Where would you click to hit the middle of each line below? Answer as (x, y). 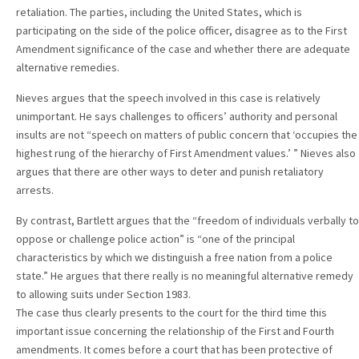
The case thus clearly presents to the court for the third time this (171, 313)
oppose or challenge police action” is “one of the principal (155, 239)
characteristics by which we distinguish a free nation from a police (174, 257)
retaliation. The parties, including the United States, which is (159, 12)
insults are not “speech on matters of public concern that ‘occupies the (187, 135)
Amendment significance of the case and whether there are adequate (183, 49)
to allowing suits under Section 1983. (103, 294)
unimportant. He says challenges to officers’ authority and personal (177, 116)
